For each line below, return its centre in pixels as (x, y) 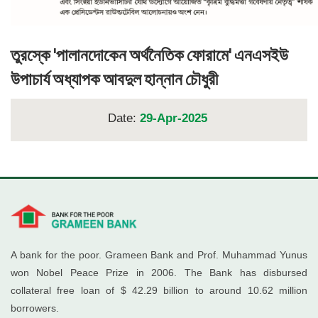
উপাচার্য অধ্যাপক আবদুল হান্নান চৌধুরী (114, 80)
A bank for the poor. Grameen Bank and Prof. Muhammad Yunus (159, 255)
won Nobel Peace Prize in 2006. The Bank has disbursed (159, 273)
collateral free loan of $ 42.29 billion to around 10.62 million (159, 291)
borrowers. (35, 308)
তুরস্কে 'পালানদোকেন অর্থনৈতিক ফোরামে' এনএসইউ (149, 56)
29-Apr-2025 (173, 119)
